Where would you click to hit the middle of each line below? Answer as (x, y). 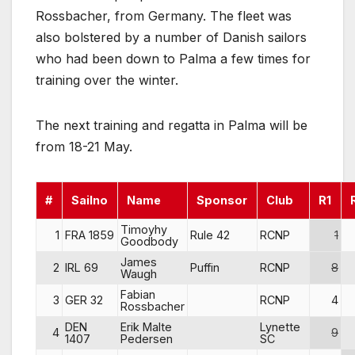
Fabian (138, 294)
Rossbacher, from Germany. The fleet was (164, 15)
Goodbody (149, 241)
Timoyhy (144, 229)
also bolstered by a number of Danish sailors (171, 37)
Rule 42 (210, 235)
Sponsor (222, 200)
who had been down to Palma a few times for (173, 58)
